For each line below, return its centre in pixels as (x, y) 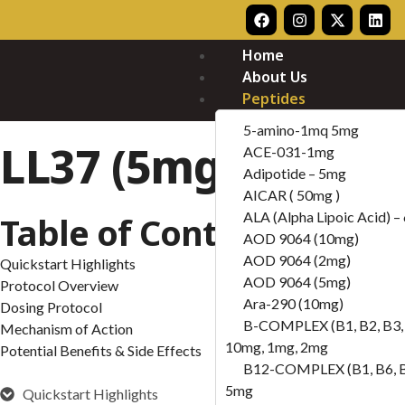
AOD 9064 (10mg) (301, 238)
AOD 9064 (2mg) (297, 260)
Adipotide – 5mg (295, 173)
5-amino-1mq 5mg (301, 130)
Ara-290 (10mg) (294, 303)
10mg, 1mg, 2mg (277, 347)
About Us (275, 77)
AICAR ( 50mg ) (292, 195)
